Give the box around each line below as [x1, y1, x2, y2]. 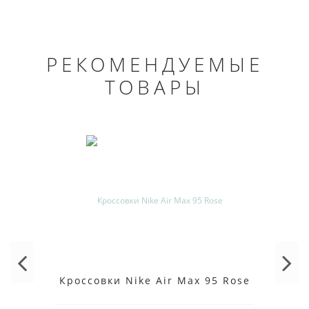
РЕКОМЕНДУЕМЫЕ [46, 51, 263, 78]
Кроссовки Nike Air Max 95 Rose [59, 274, 250, 288]
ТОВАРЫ [104, 74, 205, 101]
